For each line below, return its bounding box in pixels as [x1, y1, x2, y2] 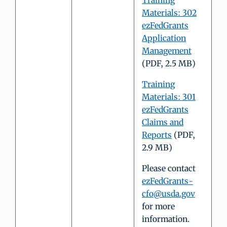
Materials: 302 [142, 8, 197, 18]
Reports [142, 130, 172, 140]
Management [142, 46, 192, 56]
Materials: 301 [142, 92, 196, 102]
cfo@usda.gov [142, 188, 195, 199]
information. [142, 214, 190, 224]
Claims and [142, 117, 183, 128]
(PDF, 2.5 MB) [142, 58, 196, 69]
